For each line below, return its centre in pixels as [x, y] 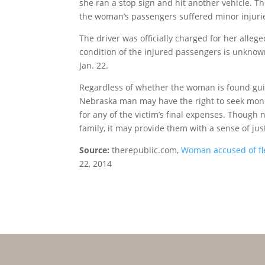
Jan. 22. [94, 65]
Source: [96, 150]
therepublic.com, [147, 150]
